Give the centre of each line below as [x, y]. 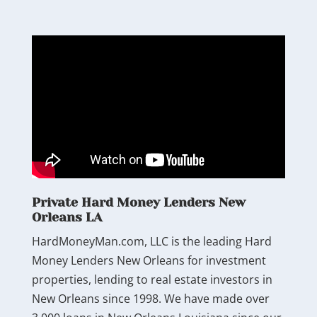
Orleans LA [67, 217]
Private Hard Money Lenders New [138, 202]
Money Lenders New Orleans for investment [149, 260]
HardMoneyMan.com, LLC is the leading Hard [151, 241]
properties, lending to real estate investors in [152, 279]
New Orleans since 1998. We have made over [150, 298]
